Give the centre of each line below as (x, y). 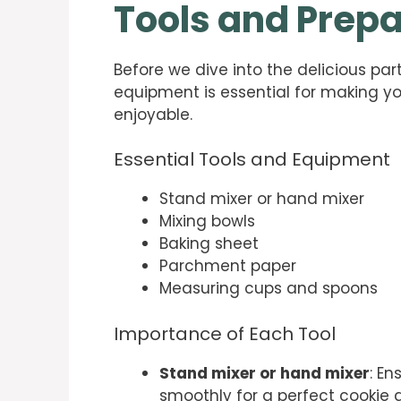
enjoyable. (153, 114)
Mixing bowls (207, 222)
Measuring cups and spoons (269, 289)
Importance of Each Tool (225, 333)
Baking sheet (209, 244)
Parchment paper (228, 266)
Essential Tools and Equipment (252, 160)
